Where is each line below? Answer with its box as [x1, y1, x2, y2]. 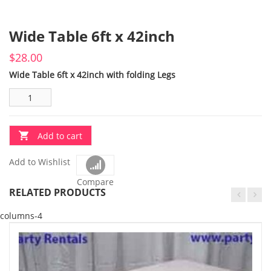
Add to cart [38, 130, 82, 142]
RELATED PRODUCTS [9, 186, 106, 199]
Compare [77, 176, 114, 188]
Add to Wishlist [9, 156, 70, 168]
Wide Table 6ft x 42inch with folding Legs [9, 69, 175, 80]
